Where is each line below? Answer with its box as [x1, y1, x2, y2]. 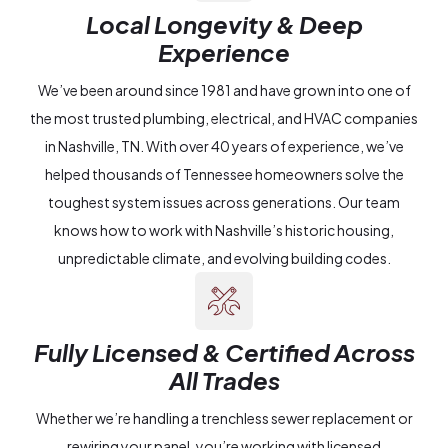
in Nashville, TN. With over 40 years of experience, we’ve [44, 137, 404, 156]
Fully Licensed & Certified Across [33, 337, 415, 368]
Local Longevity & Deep [85, 9, 363, 40]
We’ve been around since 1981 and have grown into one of [37, 81, 411, 100]
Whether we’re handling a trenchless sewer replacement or [35, 409, 413, 428]
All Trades [168, 365, 280, 396]
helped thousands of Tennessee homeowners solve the [44, 165, 404, 184]
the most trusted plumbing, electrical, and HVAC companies [30, 109, 418, 128]
